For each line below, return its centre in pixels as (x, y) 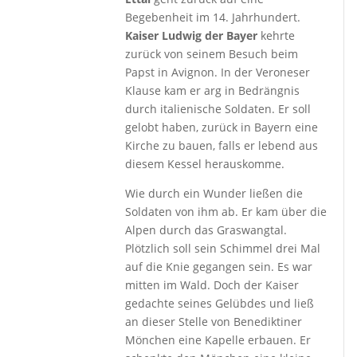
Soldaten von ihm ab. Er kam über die (226, 212)
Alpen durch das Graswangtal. (206, 230)
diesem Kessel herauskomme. (205, 164)
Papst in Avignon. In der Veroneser (218, 72)
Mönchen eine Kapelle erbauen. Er (218, 340)
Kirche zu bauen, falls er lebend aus (222, 145)
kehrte (277, 35)
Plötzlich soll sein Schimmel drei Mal (223, 248)
